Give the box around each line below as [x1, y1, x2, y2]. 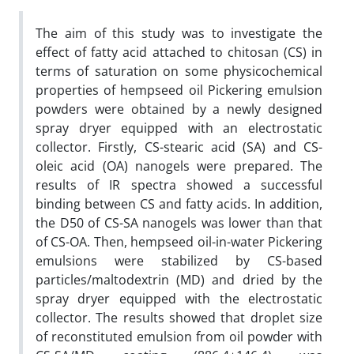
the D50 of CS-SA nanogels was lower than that [36, 213, 322, 232]
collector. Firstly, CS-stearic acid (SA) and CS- [36, 137, 322, 156]
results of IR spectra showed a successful [36, 175, 322, 194]
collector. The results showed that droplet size [36, 308, 322, 326]
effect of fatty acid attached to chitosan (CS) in [36, 43, 322, 61]
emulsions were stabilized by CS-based [36, 251, 322, 269]
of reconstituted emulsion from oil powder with [36, 327, 322, 345]
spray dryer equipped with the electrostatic [36, 289, 322, 307]
